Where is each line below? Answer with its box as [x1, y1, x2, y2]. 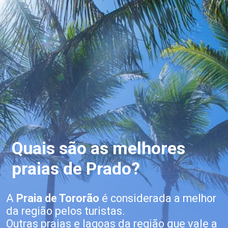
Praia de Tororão [16, 192, 102, 205]
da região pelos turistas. [6, 205, 128, 218]
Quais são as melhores [11, 138, 185, 158]
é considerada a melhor [101, 192, 216, 205]
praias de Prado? [11, 158, 140, 179]
